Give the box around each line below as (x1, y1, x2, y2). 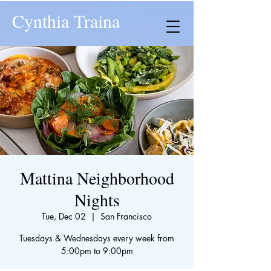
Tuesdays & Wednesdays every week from (19, 232, 174, 244)
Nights (74, 188, 120, 211)
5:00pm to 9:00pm (60, 245, 133, 256)
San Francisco (100, 211, 152, 222)
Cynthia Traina (12, 8, 120, 33)
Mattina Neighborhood (19, 166, 174, 189)
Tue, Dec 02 (42, 211, 86, 222)
